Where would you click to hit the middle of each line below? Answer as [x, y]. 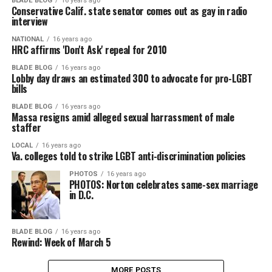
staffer [26, 128]
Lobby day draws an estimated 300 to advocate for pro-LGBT [132, 79]
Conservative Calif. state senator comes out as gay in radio [129, 11]
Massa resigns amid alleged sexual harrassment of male [123, 117]
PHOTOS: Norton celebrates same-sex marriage [163, 185]
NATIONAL [27, 39]
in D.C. [81, 195]
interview [29, 22]
